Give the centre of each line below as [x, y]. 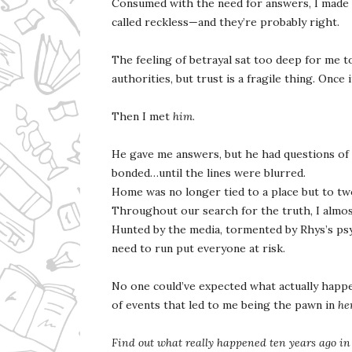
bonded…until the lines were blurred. [209, 172]
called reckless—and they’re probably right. [225, 22]
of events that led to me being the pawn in [225, 304]
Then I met [142, 116]
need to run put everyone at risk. [198, 248]
